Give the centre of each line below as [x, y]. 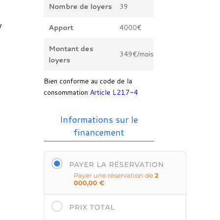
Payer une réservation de [114, 175]
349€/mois [137, 54]
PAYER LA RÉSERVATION [117, 164]
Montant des [71, 48]
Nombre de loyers [81, 6]
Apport [61, 27]
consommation [66, 92]
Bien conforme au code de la [88, 81]
